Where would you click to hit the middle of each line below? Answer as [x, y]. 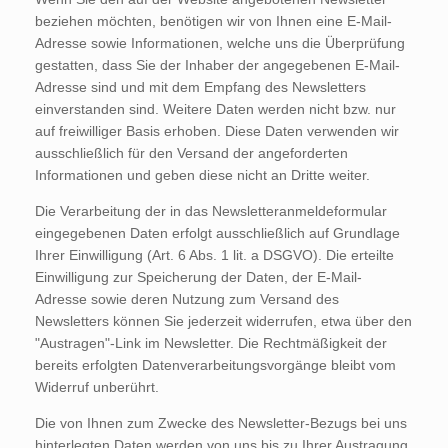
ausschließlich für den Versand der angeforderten [191, 152]
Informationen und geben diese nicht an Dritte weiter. [202, 174]
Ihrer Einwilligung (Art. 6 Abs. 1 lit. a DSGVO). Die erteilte [214, 254]
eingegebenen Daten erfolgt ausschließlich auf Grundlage [217, 232]
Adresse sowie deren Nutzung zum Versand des [187, 298]
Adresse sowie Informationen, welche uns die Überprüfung [220, 42]
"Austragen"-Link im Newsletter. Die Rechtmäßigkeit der [211, 342]
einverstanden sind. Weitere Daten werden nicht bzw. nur [215, 108]
